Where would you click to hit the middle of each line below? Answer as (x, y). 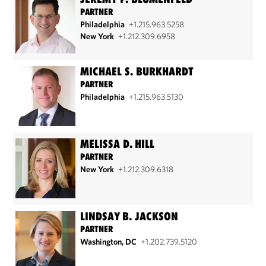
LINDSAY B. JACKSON (129, 216)
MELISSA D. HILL (118, 144)
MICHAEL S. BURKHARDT (137, 71)
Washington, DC (110, 242)
